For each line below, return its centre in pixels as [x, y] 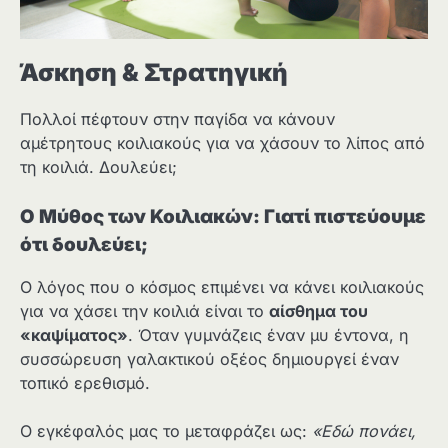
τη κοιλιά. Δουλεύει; [98, 166]
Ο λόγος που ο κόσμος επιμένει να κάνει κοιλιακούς [222, 287]
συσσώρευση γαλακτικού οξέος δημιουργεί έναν [209, 359]
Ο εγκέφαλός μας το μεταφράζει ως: [166, 431]
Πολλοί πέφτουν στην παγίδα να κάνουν [177, 118]
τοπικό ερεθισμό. [85, 383]
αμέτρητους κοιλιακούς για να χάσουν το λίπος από [222, 142]
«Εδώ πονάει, [364, 431]
